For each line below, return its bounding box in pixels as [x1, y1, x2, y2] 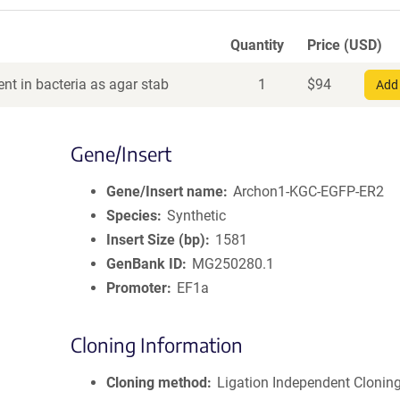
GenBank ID [106, 255, 182, 272]
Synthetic [167, 207, 227, 224]
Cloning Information [71, 332, 243, 357]
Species [106, 207, 157, 224]
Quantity [230, 37, 284, 54]
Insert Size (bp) [106, 231, 205, 248]
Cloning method [106, 374, 207, 391]
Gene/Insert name [106, 183, 223, 200]
